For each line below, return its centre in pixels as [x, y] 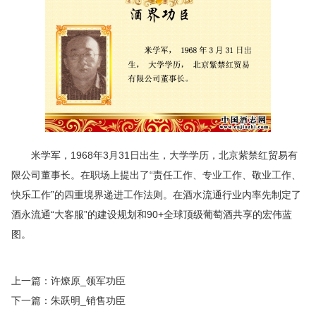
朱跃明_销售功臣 [88, 301]
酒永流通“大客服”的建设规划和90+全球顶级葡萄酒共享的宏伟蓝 [152, 215]
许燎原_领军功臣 [88, 281]
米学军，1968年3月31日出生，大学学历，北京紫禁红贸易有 [154, 156]
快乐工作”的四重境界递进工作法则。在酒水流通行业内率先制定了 [156, 195]
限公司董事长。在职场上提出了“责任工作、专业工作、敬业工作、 [156, 175]
